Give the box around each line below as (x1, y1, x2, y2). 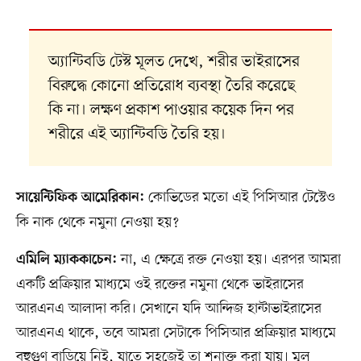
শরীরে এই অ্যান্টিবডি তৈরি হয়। (48, 124, 226, 146)
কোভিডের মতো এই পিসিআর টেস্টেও (143, 188, 335, 208)
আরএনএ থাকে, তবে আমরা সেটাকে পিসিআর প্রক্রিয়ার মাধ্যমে (15, 323, 336, 343)
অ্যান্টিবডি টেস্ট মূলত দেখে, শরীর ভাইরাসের (48, 52, 300, 73)
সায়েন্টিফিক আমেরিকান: (15, 190, 144, 207)
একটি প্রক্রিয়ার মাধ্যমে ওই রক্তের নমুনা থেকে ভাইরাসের (15, 275, 304, 295)
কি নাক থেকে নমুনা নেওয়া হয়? (15, 213, 179, 233)
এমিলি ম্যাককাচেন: (15, 252, 117, 269)
